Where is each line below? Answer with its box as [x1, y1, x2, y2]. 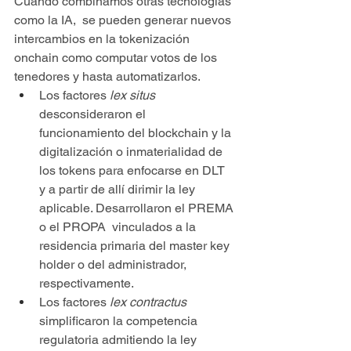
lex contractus [110, 294, 190, 309]
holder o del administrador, [39, 256, 190, 272]
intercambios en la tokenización [14, 31, 193, 46]
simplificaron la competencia [39, 313, 201, 328]
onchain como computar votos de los [14, 49, 220, 65]
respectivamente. [39, 275, 134, 291]
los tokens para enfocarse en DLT [39, 162, 228, 178]
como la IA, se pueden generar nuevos [14, 12, 234, 27]
